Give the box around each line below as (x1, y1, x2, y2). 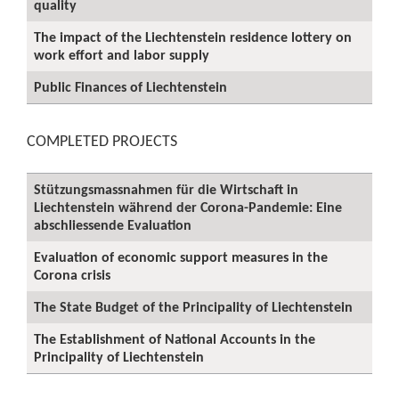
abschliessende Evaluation (34, 216, 191, 233)
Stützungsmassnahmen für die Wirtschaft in (34, 181, 298, 198)
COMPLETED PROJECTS (27, 131, 177, 151)
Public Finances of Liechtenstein (34, 78, 227, 95)
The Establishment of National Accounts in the (34, 330, 315, 347)
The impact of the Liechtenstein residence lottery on (34, 28, 352, 45)
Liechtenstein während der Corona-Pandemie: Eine (34, 199, 342, 216)
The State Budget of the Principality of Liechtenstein (34, 298, 353, 315)
